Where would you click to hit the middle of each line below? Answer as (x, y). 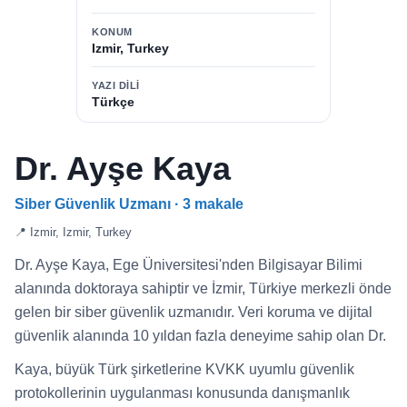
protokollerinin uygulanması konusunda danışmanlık (182, 393)
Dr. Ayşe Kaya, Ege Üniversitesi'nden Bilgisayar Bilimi (189, 265)
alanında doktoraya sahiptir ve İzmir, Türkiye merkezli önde (203, 288)
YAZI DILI (116, 85)
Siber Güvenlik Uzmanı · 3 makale (129, 204)
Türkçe (113, 102)
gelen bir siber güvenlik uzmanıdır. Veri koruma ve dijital (194, 312)
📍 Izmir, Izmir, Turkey (73, 232)
